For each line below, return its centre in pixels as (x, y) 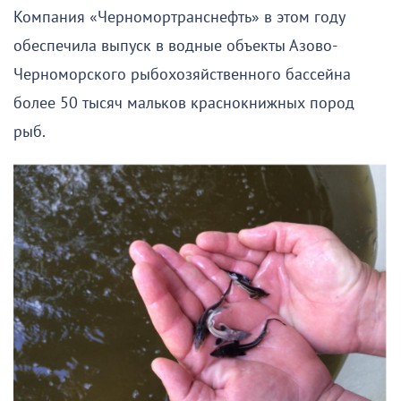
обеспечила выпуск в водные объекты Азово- (175, 47)
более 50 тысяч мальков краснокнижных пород (184, 104)
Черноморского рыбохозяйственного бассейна (182, 75)
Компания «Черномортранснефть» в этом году (179, 18)
